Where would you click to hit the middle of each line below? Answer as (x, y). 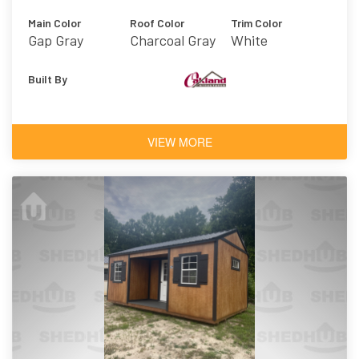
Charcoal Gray (172, 40)
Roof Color (157, 23)
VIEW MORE (179, 142)
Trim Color (257, 23)
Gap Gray (56, 40)
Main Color (54, 23)
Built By (48, 79)
